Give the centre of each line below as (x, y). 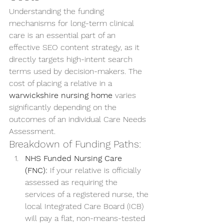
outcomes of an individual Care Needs (79, 119)
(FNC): (36, 170)
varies (125, 95)
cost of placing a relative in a (62, 83)
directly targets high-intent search (72, 59)
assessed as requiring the (72, 182)
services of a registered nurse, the (88, 194)
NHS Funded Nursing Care (75, 158)
